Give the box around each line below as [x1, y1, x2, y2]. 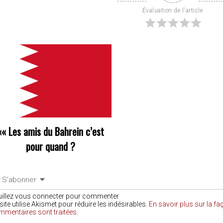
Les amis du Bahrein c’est [8, 123, 104, 139]
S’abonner [2, 175, 36, 184]
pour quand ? [25, 138, 75, 154]
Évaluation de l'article [142, 7, 203, 14]
